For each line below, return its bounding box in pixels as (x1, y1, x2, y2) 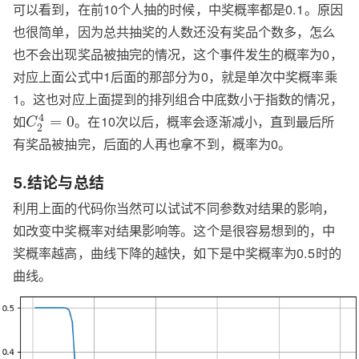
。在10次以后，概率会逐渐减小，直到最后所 (75, 111, 335, 131)
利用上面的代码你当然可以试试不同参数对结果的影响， (13, 197, 336, 217)
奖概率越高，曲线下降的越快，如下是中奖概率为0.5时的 (13, 242, 341, 262)
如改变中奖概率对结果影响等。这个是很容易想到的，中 (13, 220, 336, 240)
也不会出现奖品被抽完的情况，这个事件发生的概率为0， (13, 43, 343, 63)
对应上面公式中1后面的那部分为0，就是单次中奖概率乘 (13, 66, 337, 86)
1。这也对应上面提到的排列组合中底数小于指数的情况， (13, 88, 343, 108)
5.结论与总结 (13, 174, 104, 192)
